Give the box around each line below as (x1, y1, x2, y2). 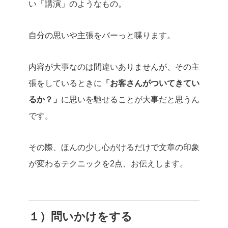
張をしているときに (28, 79, 102, 88)
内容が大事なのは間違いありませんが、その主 (28, 63, 199, 71)
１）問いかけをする (28, 210, 132, 223)
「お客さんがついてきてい (102, 79, 199, 88)
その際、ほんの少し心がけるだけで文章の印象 (28, 143, 199, 152)
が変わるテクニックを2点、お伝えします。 (28, 159, 188, 168)
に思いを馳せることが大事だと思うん (61, 95, 199, 104)
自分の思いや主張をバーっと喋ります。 (28, 31, 175, 40)
